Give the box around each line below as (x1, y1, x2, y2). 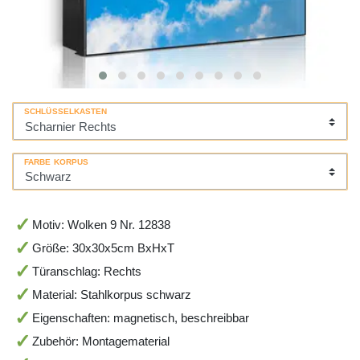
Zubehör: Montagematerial (31, 334, 170, 349)
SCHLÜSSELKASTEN (24, 107, 108, 117)
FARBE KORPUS (24, 157, 89, 166)
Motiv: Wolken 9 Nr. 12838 (31, 218, 170, 232)
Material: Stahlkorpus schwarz (31, 288, 191, 302)
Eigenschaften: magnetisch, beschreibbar (31, 311, 249, 325)
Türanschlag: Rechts (31, 264, 141, 279)
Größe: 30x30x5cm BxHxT (31, 241, 174, 256)
